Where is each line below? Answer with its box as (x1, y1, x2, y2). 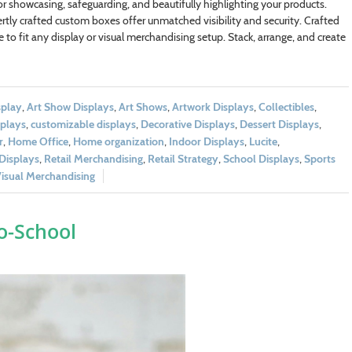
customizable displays (30, 116, 136, 131)
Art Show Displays (26, 99, 114, 114)
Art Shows (118, 99, 167, 114)
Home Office (7, 134, 68, 148)
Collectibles (258, 99, 314, 114)
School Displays (222, 151, 299, 166)
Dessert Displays (239, 116, 319, 131)
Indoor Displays (168, 134, 244, 148)
